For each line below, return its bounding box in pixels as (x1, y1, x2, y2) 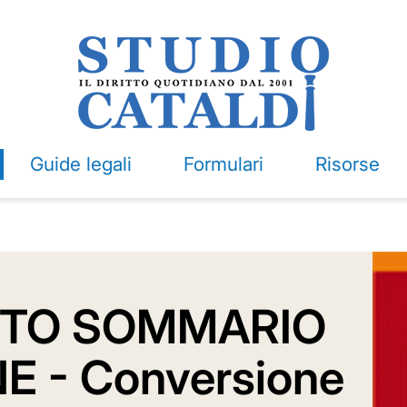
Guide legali (29, 153, 132, 175)
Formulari (183, 153, 263, 175)
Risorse (314, 153, 380, 175)
